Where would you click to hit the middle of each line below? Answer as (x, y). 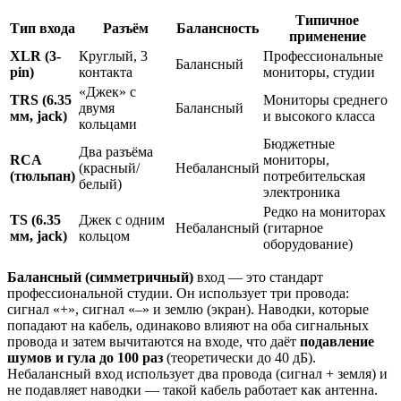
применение (327, 36)
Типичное (327, 20)
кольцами (108, 124)
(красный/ (109, 167)
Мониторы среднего (325, 99)
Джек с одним (122, 219)
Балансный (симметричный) (100, 277)
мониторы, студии (319, 72)
